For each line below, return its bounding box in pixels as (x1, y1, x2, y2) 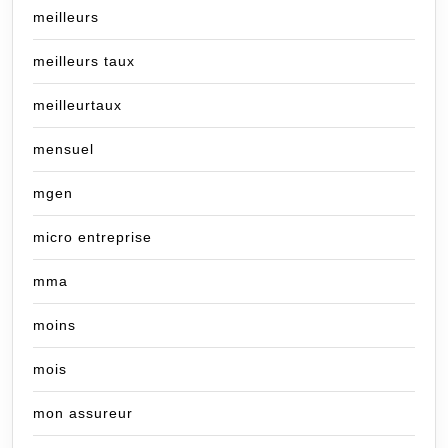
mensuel (33, 141, 94, 158)
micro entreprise (33, 229, 152, 246)
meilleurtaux (33, 97, 122, 114)
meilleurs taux (33, 53, 135, 70)
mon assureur (33, 405, 133, 422)
